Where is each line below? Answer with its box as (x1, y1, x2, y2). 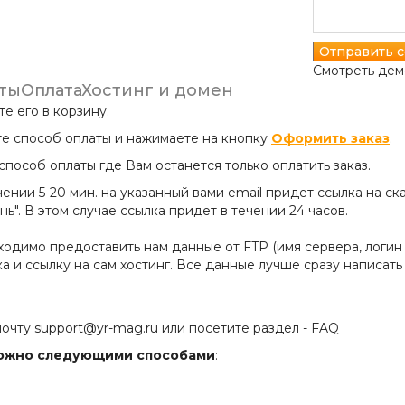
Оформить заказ (271, 130, 390, 146)
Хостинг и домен (81, 80, 233, 100)
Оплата (21, 80, 81, 100)
